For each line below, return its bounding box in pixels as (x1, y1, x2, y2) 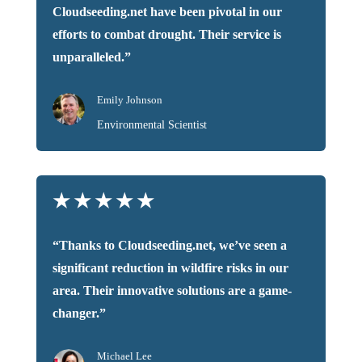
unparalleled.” (52, 50, 131, 65)
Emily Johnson (96, 94, 162, 107)
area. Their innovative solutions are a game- (52, 284, 292, 298)
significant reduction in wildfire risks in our (52, 261, 288, 276)
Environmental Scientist (96, 119, 207, 132)
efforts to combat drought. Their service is (52, 27, 281, 42)
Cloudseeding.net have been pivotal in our (52, 5, 282, 19)
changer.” (52, 306, 106, 321)
